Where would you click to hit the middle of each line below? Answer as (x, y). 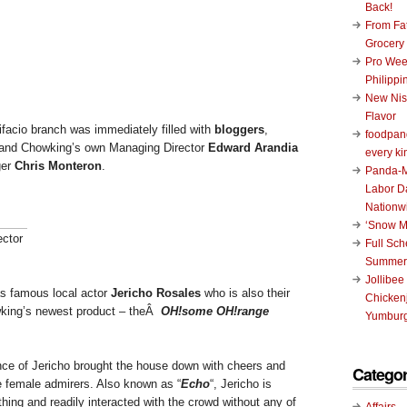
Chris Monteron (56, 165)
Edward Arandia (253, 147)
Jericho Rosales (154, 293)
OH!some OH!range (215, 311)
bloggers (239, 129)
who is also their (245, 293)
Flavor (381, 116)
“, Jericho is (241, 383)
